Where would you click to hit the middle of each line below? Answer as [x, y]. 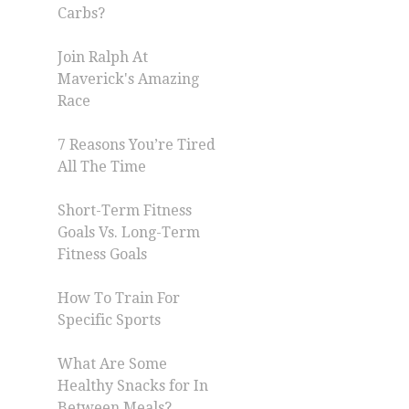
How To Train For [119, 298]
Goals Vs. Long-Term [129, 232]
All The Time [102, 167]
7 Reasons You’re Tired [136, 145]
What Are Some [112, 364]
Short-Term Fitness [125, 210]
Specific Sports [109, 320]
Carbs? [81, 13]
